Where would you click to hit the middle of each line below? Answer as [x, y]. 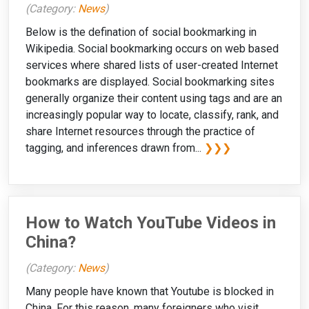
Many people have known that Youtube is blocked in [150, 292]
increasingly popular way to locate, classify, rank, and [152, 114]
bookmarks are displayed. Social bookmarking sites [150, 81]
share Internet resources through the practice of [140, 131]
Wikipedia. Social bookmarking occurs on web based [152, 48]
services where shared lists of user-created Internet [152, 65]
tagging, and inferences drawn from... [115, 148]
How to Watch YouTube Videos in [151, 222]
